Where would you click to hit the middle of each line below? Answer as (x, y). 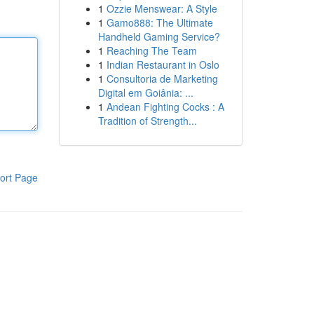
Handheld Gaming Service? (159, 36)
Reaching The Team (151, 50)
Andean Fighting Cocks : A (165, 107)
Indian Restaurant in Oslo (163, 64)
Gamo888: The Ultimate (159, 22)
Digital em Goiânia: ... (145, 93)
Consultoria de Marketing (162, 78)
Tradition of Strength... (147, 121)
